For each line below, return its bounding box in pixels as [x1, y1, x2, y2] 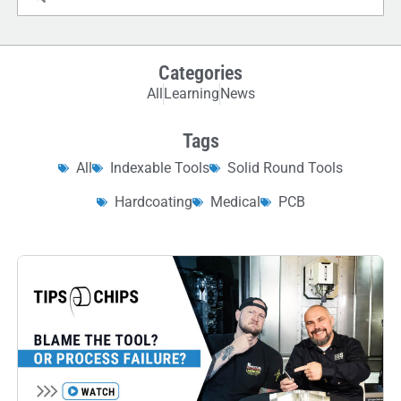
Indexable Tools [110, 159, 209, 177]
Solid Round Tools [227, 159, 343, 177]
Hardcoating [114, 193, 192, 211]
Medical [209, 193, 260, 211]
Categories [158, 62, 243, 85]
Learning [163, 85, 219, 103]
